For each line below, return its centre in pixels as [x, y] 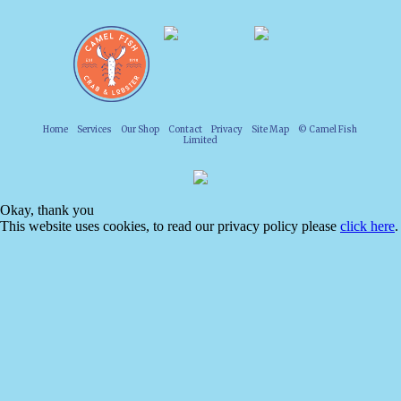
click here [367, 226]
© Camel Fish [324, 130]
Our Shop [141, 130]
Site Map [271, 130]
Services [95, 130]
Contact [186, 130]
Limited [200, 141]
